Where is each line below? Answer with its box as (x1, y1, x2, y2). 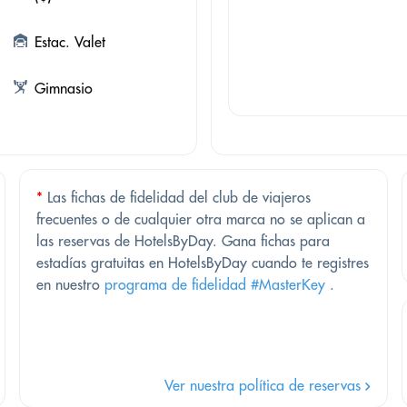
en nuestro (36, 275, 104, 294)
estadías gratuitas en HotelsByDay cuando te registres (36, 253, 369, 273)
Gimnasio (34, 79, 93, 98)
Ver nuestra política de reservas (164, 376, 365, 395)
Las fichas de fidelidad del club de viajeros (43, 188, 311, 207)
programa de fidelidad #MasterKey (104, 275, 325, 294)
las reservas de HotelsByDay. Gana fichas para (36, 232, 330, 251)
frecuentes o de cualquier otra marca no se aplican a (36, 210, 365, 229)
